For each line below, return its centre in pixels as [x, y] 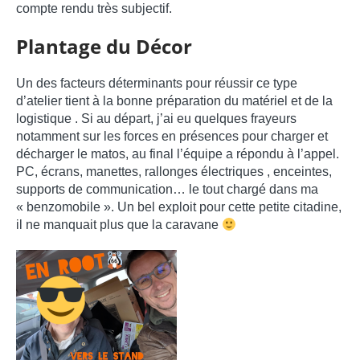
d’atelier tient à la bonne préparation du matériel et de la [174, 101]
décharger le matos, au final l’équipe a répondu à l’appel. [178, 154]
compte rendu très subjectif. [94, 9]
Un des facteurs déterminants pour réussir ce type [157, 84]
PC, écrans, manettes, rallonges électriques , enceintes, [174, 172]
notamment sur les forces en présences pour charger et [172, 137]
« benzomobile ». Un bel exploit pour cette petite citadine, [179, 207]
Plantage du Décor [104, 47]
